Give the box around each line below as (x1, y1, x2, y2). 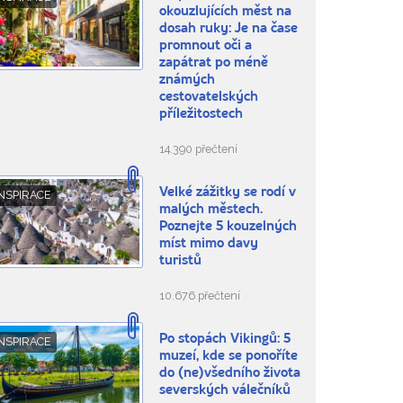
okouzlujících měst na (158, 5, 291, 20)
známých (158, 74, 215, 88)
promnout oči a (158, 40, 252, 54)
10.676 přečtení (158, 289, 240, 303)
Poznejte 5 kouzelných (158, 220, 297, 235)
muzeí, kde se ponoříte (158, 350, 298, 364)
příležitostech (158, 108, 243, 122)
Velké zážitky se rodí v (158, 186, 296, 201)
